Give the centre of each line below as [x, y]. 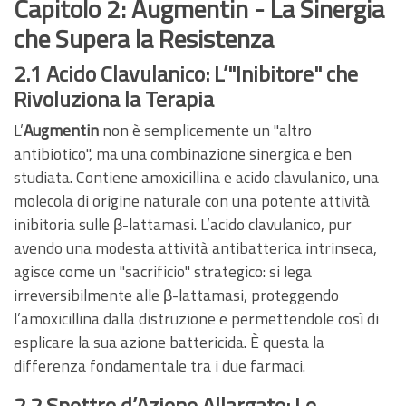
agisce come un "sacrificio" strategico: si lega [163, 271]
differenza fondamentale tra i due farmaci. [159, 365]
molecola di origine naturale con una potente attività [192, 200]
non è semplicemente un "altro [205, 130]
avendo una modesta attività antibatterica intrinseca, [195, 247]
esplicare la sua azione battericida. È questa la [169, 342]
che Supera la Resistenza [144, 38]
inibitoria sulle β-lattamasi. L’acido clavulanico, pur [183, 224]
